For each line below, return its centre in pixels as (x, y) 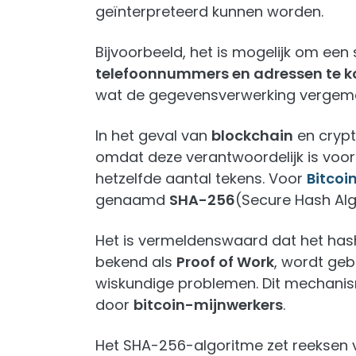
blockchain (252, 135)
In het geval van (153, 135)
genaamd (132, 200)
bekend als (136, 262)
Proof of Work (225, 262)
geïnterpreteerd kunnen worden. (209, 12)
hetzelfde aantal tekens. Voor (201, 178)
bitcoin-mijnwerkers (208, 305)
